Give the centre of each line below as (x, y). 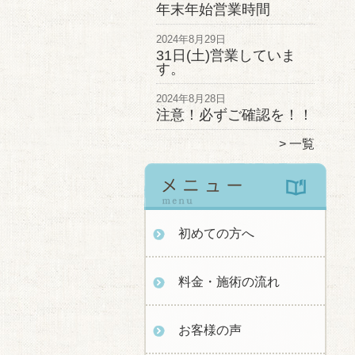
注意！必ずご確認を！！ (235, 115)
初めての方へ (216, 233)
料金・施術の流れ (229, 282)
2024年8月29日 (191, 39)
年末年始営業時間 (213, 10)
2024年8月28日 (191, 99)
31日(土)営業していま (226, 55)
